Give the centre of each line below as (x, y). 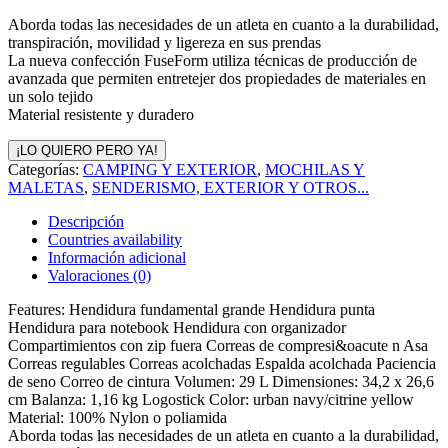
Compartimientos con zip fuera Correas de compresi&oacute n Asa (218, 345)
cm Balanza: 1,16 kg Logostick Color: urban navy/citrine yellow (211, 399)
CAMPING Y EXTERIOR (170, 169)
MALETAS (46, 187)
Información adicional (117, 257)
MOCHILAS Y (315, 169)
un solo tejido (50, 96)
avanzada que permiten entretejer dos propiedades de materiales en (217, 78)
